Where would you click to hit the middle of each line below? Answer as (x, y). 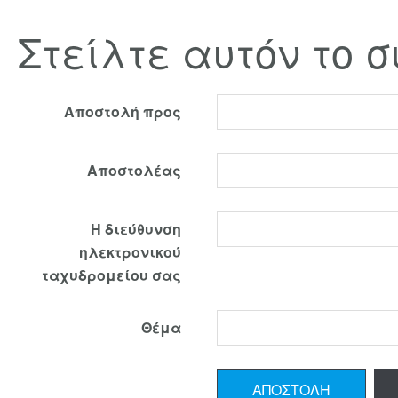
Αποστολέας (134, 170)
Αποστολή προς (123, 111)
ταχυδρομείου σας (111, 275)
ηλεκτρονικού (130, 252)
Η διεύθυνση (136, 229)
